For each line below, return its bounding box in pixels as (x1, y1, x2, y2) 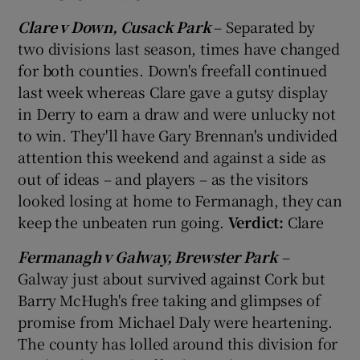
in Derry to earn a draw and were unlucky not (18, 102, 336, 124)
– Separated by (214, 15, 315, 37)
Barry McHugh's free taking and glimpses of (18, 288, 321, 310)
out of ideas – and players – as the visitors (18, 167, 309, 189)
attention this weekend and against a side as (18, 145, 326, 167)
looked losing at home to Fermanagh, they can (18, 189, 342, 211)
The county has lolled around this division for (18, 332, 338, 354)
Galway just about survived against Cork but (18, 267, 325, 288)
